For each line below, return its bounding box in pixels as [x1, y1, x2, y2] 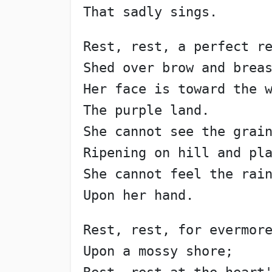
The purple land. [83, 103, 209, 118]
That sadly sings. [83, 4, 217, 20]
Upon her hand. [83, 188, 194, 203]
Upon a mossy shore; [83, 243, 233, 259]
